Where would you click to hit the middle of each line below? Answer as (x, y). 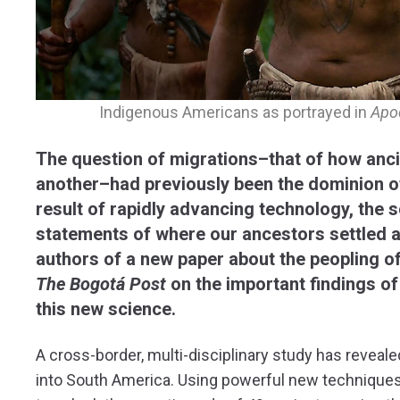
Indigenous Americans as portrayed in (235, 112)
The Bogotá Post (101, 283)
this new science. (106, 308)
